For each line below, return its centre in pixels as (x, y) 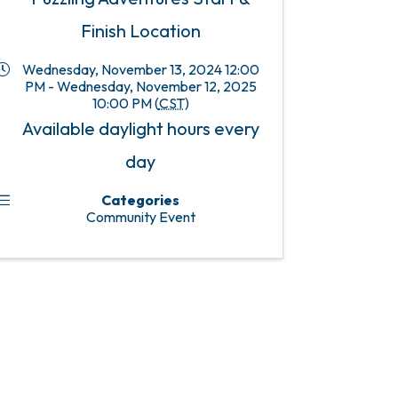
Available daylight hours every (140, 129)
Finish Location (140, 31)
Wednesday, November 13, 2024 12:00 (140, 70)
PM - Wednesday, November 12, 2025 (140, 87)
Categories (140, 200)
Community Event (140, 217)
